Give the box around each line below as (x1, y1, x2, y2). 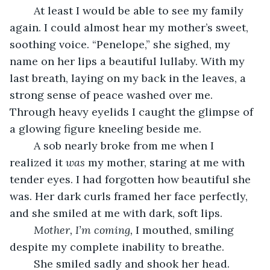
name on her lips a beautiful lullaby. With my (10, 54, 248, 68)
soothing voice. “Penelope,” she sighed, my (10, 37, 233, 51)
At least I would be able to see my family (22, 3, 34, 17)
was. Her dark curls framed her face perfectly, (10, 189, 251, 203)
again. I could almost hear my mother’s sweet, (10, 20, 251, 34)
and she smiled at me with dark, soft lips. (10, 206, 222, 220)
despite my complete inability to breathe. (10, 239, 224, 254)
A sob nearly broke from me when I (22, 138, 34, 152)
